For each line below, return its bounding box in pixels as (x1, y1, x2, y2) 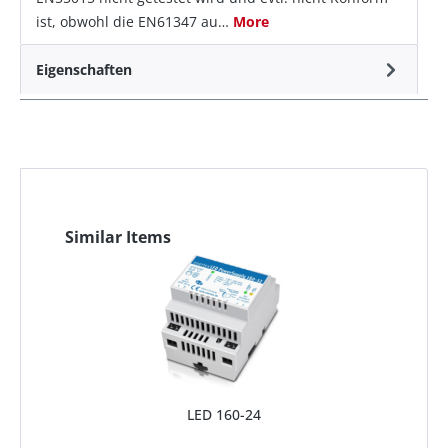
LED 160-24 (187, 405, 261, 425)
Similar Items (65, 226, 171, 249)
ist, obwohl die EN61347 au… (36, 12, 233, 32)
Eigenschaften (36, 59, 132, 79)
